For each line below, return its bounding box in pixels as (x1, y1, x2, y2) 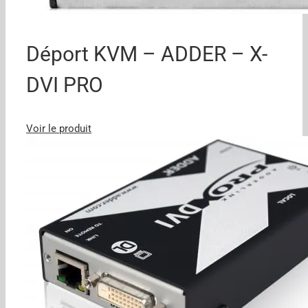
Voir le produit (26, 122, 91, 135)
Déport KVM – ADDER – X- (26, 41, 267, 66)
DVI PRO (26, 72, 103, 97)
